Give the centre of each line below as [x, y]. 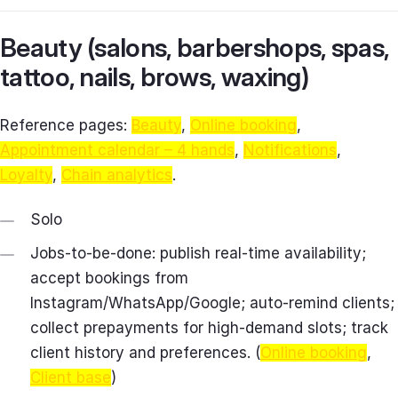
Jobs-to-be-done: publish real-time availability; [198, 254]
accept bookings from [109, 279]
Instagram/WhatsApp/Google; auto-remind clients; [212, 303]
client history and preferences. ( [145, 353]
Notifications [290, 151]
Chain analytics [117, 175]
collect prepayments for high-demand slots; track [209, 328]
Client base [71, 378]
